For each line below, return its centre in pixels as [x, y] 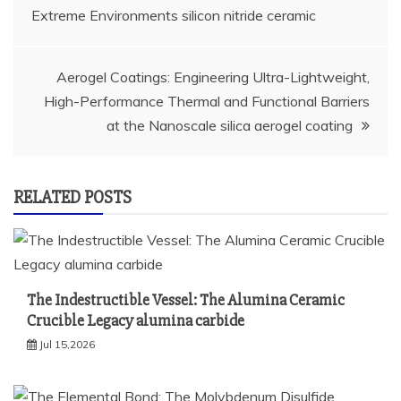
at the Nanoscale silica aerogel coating [230, 125]
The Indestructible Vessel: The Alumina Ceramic [186, 300]
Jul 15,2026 [67, 344]
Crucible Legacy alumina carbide [136, 320]
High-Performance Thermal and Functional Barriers [207, 101]
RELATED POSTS [73, 197]
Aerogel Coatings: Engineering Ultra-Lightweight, [213, 77]
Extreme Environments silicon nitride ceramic [174, 15]
